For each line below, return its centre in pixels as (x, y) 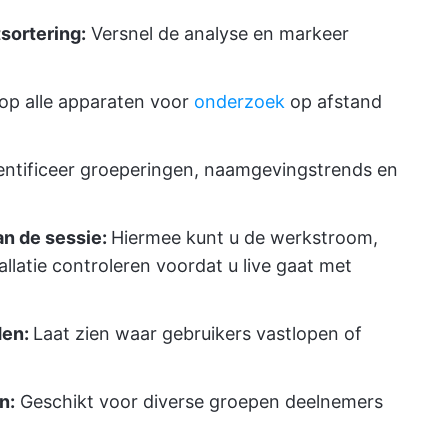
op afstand (333, 101)
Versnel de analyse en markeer (217, 33)
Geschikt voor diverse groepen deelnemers (199, 401)
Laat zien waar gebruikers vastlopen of (197, 333)
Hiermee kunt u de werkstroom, (244, 237)
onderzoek (239, 101)
